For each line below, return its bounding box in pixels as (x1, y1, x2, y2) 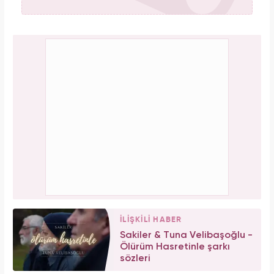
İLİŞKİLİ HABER (120, 215, 182, 224)
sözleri (120, 253, 150, 264)
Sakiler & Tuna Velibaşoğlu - (120, 230, 253, 240)
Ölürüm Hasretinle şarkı (120, 242, 230, 252)
